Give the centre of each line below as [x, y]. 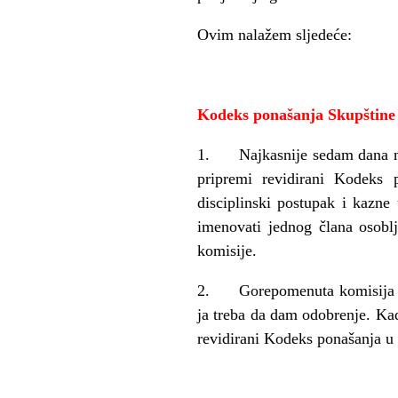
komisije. [227, 250]
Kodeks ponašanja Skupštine [296, 114]
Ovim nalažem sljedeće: [275, 34]
